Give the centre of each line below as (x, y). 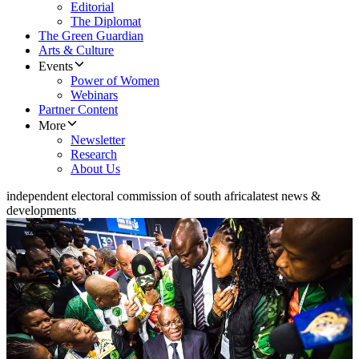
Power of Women (115, 81)
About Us (95, 169)
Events (56, 67)
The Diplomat (106, 22)
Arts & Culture (76, 50)
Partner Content (78, 110)
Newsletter (98, 140)
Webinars (94, 95)
